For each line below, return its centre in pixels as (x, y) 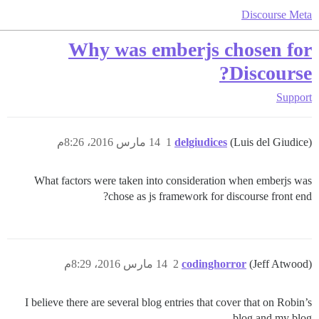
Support (294, 97)
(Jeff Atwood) (281, 264)
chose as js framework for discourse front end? (210, 196)
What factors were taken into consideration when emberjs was (173, 181)
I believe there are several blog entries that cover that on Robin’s (168, 302)
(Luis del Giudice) (271, 142)
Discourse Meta (277, 15)
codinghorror (214, 264)
